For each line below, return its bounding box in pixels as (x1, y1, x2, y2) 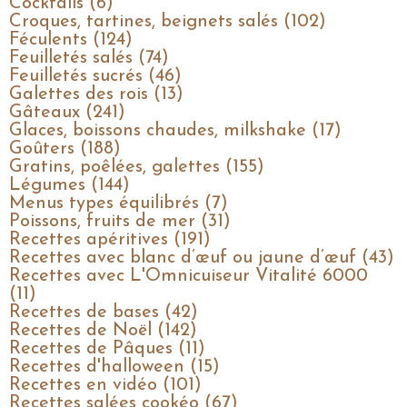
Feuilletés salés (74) (9, 48, 169, 67)
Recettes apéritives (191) (9, 230, 211, 249)
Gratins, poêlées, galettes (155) (9, 157, 264, 176)
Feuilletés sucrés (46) (9, 66, 182, 85)
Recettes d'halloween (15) (9, 357, 220, 376)
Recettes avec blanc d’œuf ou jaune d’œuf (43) (9, 248, 394, 267)
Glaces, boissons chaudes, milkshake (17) (9, 121, 342, 140)
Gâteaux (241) (9, 103, 125, 122)
